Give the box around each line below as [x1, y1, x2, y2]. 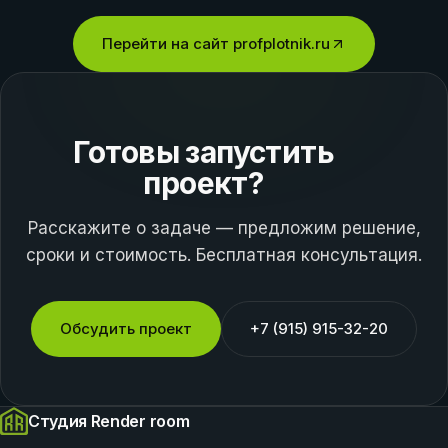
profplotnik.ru [233, 34, 330, 54]
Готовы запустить [72, 133, 335, 170]
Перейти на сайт [102, 34, 233, 54]
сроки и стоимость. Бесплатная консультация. [26, 244, 422, 265]
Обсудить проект [60, 319, 192, 339]
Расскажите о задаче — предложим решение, [27, 217, 421, 238]
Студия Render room [28, 410, 190, 431]
